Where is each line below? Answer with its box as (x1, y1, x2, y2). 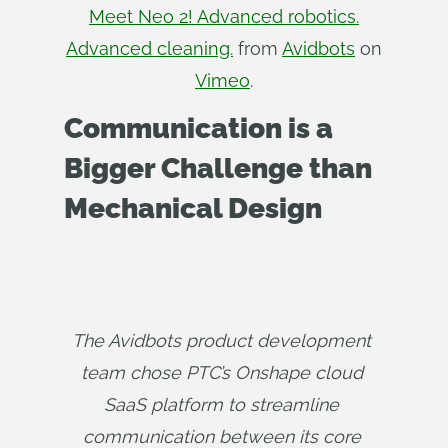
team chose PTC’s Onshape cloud (80, 362, 363, 383)
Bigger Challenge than (64, 152, 372, 185)
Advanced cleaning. (66, 38, 233, 59)
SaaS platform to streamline (104, 394, 339, 415)
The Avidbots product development (72, 330, 371, 351)
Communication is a (64, 112, 333, 145)
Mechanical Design (64, 192, 322, 225)
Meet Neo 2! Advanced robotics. (89, 6, 359, 27)
